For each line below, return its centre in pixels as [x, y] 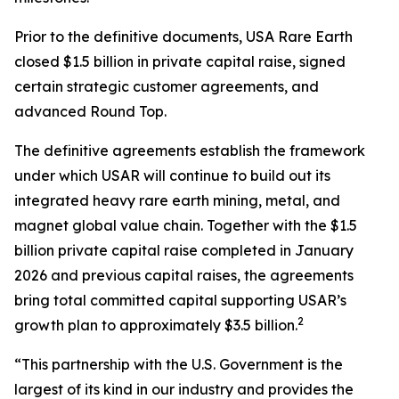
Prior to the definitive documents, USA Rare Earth [183, 37]
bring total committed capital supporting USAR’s [180, 300]
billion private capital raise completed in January [184, 250]
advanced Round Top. [90, 111]
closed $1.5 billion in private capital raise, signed [180, 61]
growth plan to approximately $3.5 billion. [156, 325]
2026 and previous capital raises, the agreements [184, 275]
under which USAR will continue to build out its [172, 175]
